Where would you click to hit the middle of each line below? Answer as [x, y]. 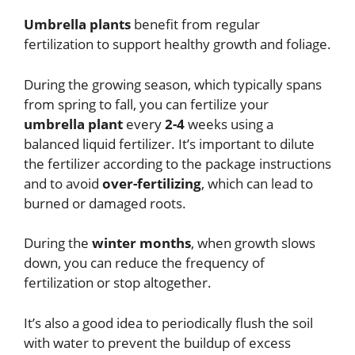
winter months [141, 243]
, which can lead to [257, 183]
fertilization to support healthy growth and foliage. [177, 44]
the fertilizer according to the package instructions [177, 163]
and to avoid [63, 183]
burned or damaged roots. [105, 203]
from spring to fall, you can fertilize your [146, 104]
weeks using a [229, 124]
